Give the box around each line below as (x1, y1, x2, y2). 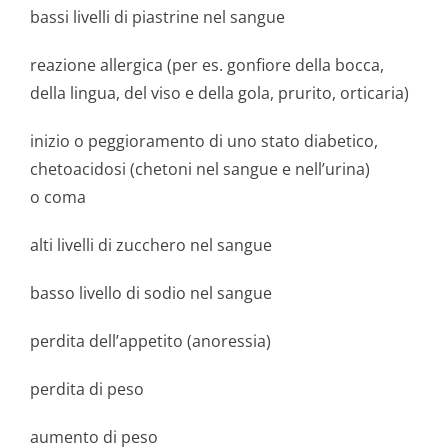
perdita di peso (30, 378, 144, 400)
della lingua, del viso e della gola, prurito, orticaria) (30, 82, 409, 104)
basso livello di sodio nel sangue (30, 282, 272, 304)
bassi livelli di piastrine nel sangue (30, 6, 285, 28)
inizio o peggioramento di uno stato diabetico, (30, 130, 378, 152)
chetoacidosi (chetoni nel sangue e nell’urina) (30, 158, 370, 180)
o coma (30, 186, 86, 208)
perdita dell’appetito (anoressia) (30, 330, 271, 352)
